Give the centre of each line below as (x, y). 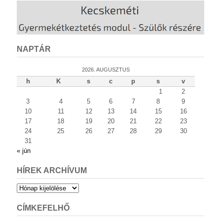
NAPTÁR (34, 49)
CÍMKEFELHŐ (43, 208)
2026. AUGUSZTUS (106, 70)
